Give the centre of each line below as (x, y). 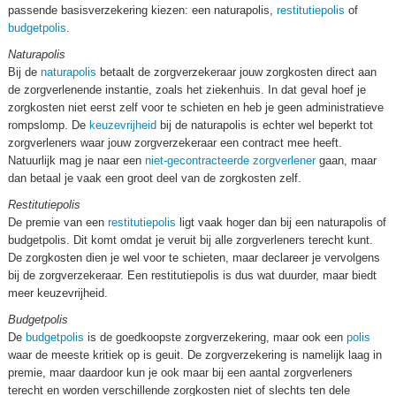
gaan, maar (346, 160)
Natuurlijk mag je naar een (76, 160)
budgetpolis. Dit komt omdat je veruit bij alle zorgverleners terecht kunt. (190, 240)
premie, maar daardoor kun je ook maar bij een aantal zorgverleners (180, 373)
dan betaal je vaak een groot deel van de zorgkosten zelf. (155, 178)
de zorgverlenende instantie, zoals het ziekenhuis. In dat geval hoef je (187, 90)
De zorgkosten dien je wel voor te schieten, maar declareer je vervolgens (194, 258)
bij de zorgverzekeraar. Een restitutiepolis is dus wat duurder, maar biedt (192, 275)
